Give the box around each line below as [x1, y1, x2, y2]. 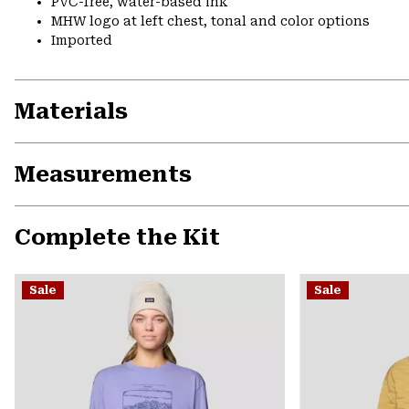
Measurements [15, 162, 192, 188]
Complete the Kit [15, 225, 220, 251]
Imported [51, 33, 112, 48]
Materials [15, 99, 128, 125]
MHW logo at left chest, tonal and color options [51, 14, 370, 29]
